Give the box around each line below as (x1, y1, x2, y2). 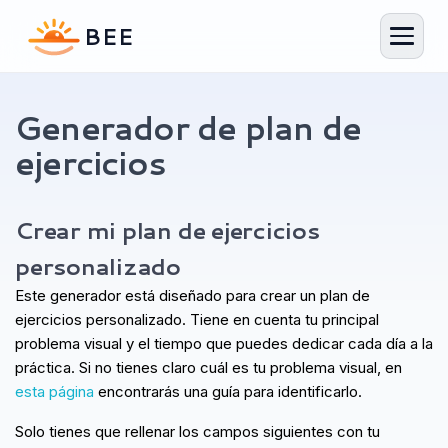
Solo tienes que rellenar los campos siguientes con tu (15, 422, 380, 441)
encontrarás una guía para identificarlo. (94, 382, 362, 401)
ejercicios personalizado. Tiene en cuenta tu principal (15, 310, 379, 329)
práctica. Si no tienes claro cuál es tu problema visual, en (15, 358, 402, 377)
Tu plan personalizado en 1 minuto (52, 170, 253, 185)
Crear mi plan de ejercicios (15, 214, 320, 246)
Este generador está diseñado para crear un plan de (15, 286, 370, 305)
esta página (15, 382, 94, 401)
